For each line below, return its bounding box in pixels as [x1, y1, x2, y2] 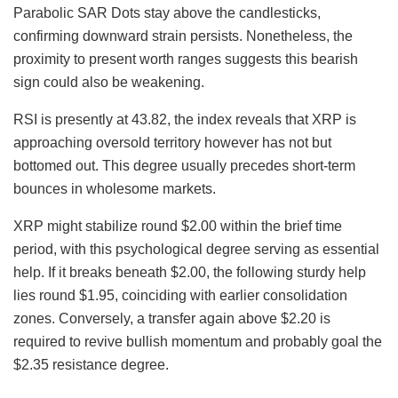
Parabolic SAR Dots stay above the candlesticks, [13, 4, 321, 20]
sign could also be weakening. [13, 74, 204, 90]
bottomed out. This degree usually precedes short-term [13, 157, 355, 173]
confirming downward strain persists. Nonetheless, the [13, 28, 353, 44]
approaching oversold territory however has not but [13, 134, 331, 150]
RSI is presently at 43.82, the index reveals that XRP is [13, 111, 356, 127]
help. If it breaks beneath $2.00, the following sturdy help [13, 264, 366, 280]
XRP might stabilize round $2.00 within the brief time [13, 218, 342, 234]
